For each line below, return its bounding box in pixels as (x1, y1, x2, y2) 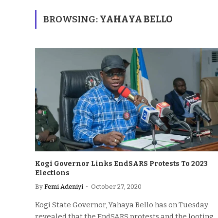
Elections (35, 168, 70, 177)
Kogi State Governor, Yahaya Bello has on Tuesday (35, 200, 208, 209)
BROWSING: (43, 14, 100, 25)
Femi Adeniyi (44, 182, 83, 190)
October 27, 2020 (91, 182, 142, 190)
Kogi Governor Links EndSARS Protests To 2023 (35, 159, 208, 168)
